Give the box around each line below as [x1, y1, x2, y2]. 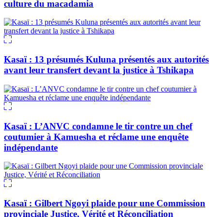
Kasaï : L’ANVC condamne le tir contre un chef [4, 121, 192, 131]
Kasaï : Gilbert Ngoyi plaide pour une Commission [4, 198, 205, 209]
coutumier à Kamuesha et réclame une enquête [4, 131, 188, 142]
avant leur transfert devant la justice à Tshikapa [4, 65, 194, 76]
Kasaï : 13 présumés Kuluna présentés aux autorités [4, 54, 209, 65]
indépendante [4, 142, 58, 153]
